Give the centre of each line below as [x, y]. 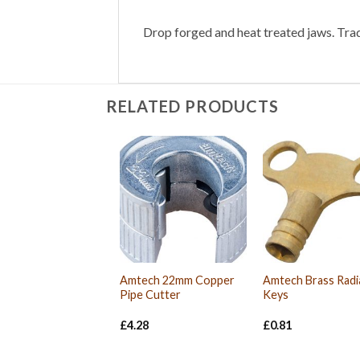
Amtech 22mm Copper [178, 280]
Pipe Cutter [151, 295]
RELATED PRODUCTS [192, 106]
